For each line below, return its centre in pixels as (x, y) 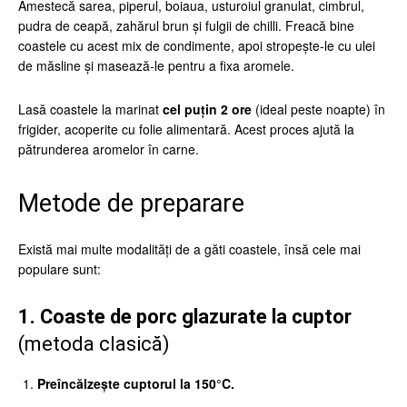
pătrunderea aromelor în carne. (109, 149)
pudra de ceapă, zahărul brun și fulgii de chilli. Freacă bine (186, 25)
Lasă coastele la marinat (90, 109)
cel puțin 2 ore (207, 109)
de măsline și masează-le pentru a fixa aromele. (156, 65)
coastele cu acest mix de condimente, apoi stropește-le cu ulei (197, 45)
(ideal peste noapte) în (318, 109)
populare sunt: (60, 269)
